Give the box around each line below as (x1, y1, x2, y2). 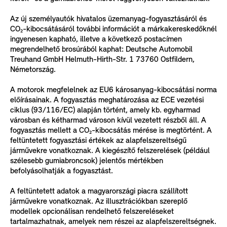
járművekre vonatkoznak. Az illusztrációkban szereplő (10, 197, 187, 206)
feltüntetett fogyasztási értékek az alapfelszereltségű (10, 136, 186, 145)
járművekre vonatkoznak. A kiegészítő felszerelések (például (10, 146, 210, 155)
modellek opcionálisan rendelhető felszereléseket (10, 207, 174, 216)
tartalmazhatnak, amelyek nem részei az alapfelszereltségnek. (10, 217, 216, 226)
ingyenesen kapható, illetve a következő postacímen (10, 35, 182, 44)
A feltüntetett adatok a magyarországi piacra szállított (10, 187, 188, 196)
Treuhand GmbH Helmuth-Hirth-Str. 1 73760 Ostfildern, (10, 55, 195, 64)
